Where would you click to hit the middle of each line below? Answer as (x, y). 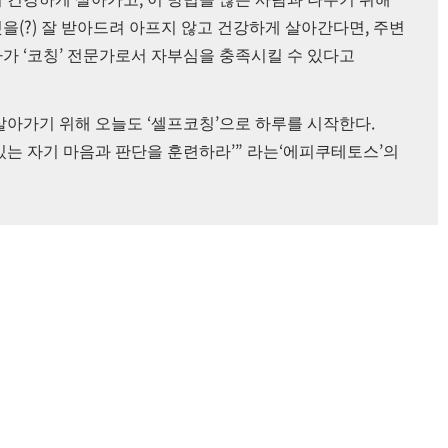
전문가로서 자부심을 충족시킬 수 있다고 (211, 56)
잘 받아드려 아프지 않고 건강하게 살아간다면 (203, 28)
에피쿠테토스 (331, 152)
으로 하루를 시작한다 (295, 124)
